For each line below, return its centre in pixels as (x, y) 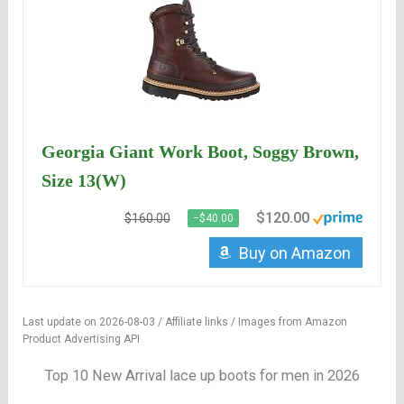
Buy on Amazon (294, 253)
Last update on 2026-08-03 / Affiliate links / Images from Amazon (185, 322)
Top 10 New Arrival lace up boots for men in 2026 (202, 375)
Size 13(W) (84, 181)
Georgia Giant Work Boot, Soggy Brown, (201, 152)
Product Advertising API (82, 340)
